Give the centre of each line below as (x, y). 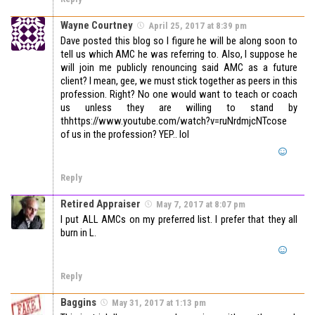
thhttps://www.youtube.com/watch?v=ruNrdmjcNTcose (174, 121)
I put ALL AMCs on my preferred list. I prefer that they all (179, 220)
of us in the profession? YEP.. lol (125, 135)
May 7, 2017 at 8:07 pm (201, 205)
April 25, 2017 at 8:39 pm (198, 26)
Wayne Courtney (97, 26)
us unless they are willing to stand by (179, 108)
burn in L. (78, 233)
